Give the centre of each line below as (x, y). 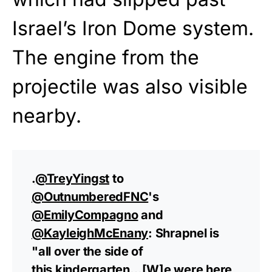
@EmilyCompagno (85, 215)
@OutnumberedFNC (90, 197)
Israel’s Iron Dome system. (133, 29)
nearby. (47, 116)
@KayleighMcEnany (90, 233)
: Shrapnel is (184, 233)
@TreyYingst (72, 179)
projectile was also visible (130, 87)
